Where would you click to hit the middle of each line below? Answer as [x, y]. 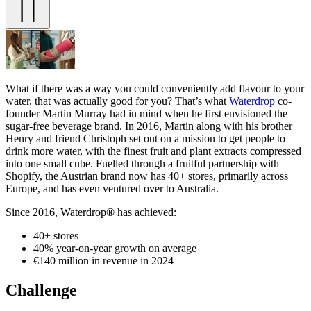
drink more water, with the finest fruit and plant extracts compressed [153, 151]
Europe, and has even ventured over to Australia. [112, 188]
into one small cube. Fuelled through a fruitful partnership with [142, 163]
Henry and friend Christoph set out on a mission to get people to [145, 138]
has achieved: [145, 212]
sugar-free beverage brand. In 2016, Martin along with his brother [149, 126]
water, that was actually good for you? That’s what [117, 101]
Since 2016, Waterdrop [56, 212]
